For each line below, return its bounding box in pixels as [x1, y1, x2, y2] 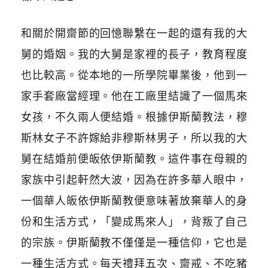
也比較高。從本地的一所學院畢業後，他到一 [20, 68, 248, 81]
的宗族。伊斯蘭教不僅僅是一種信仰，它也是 [20, 236, 248, 249]
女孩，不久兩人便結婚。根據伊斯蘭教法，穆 [20, 110, 248, 123]
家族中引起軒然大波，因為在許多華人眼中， [20, 173, 248, 186]
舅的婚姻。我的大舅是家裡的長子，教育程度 [20, 47, 248, 60]
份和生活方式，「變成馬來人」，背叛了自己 [20, 215, 248, 228]
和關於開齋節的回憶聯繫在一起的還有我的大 [20, 26, 248, 39]
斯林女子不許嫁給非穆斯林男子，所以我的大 [20, 131, 248, 144]
